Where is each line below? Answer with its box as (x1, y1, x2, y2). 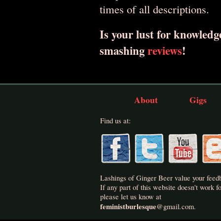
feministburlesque (100, 201, 156, 212)
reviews (147, 42, 182, 59)
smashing (100, 42, 147, 59)
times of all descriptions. (100, 1, 209, 17)
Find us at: (100, 115, 131, 125)
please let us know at (100, 192, 161, 202)
